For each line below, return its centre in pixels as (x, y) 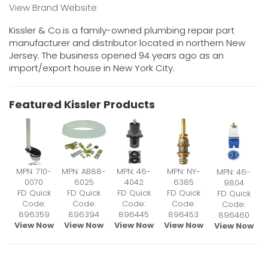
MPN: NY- (183, 172)
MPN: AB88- (84, 172)
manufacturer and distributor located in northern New (127, 43)
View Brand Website (53, 8)
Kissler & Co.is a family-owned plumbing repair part (122, 31)
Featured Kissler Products (82, 105)
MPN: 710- (34, 172)
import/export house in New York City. (92, 68)
